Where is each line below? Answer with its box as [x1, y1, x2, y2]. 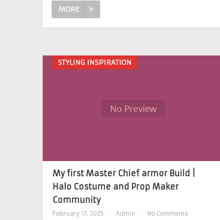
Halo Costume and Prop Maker [53, 181, 179, 192]
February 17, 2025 [53, 209, 104, 217]
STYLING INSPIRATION [58, 57, 132, 67]
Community [53, 194, 101, 205]
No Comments [147, 209, 188, 217]
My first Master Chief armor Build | [53, 168, 195, 178]
